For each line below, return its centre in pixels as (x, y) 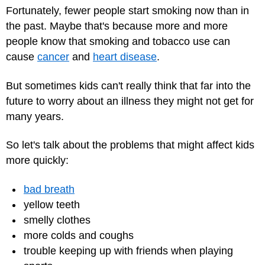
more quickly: (37, 161)
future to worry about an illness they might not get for (130, 101)
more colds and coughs (79, 235)
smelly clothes (57, 220)
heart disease (125, 57)
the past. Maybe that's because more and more (117, 26)
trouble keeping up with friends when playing (128, 251)
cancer (53, 57)
